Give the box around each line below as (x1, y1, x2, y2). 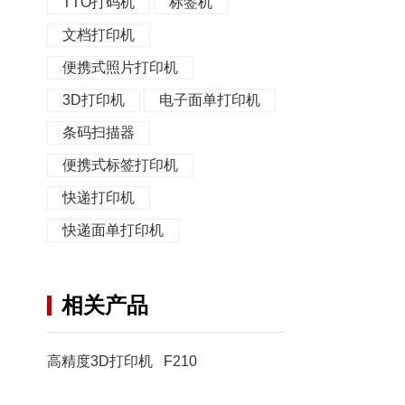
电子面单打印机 (159, 92, 261, 108)
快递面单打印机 (62, 222, 165, 238)
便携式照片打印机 (62, 60, 179, 75)
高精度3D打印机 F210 (47, 353, 198, 369)
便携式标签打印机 (62, 157, 179, 173)
